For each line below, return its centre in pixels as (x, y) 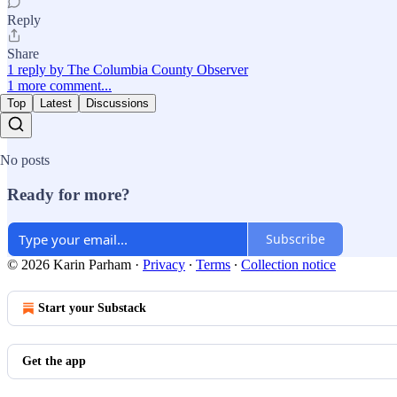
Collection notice (288, 264)
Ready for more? (69, 195)
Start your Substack (92, 307)
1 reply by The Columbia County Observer (128, 70)
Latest (56, 104)
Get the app (54, 361)
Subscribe (296, 239)
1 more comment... (59, 86)
